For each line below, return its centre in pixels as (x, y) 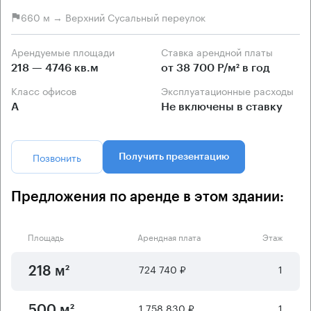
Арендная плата (169, 236)
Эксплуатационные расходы (231, 90)
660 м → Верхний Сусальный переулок (113, 17)
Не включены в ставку (222, 107)
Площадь (46, 236)
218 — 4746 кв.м (55, 68)
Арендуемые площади (66, 51)
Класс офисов (47, 90)
